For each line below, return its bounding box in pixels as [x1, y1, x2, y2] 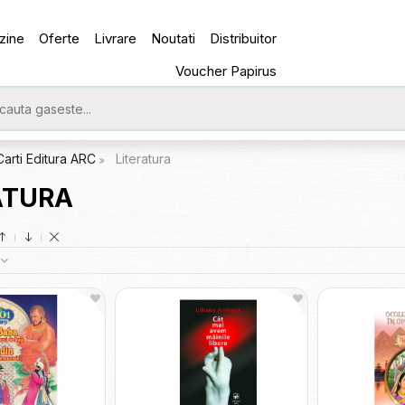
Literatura [115, 151, 171, 166]
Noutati [151, 30, 196, 47]
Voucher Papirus [175, 62, 278, 80]
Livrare [94, 30, 137, 47]
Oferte [39, 30, 80, 47]
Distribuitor [210, 30, 278, 47]
